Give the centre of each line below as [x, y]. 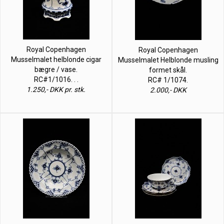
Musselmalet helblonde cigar [56, 59]
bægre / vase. [56, 69]
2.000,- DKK [168, 90]
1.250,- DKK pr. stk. [56, 89]
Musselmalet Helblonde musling [168, 60]
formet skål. [168, 70]
